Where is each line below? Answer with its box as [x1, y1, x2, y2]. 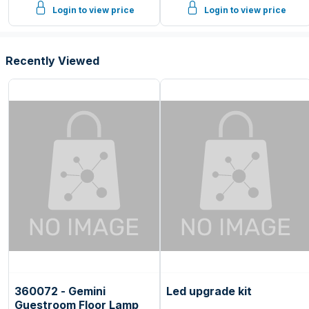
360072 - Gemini [14, 283, 106, 298]
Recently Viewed [6, 53, 99, 68]
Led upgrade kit [166, 283, 252, 298]
